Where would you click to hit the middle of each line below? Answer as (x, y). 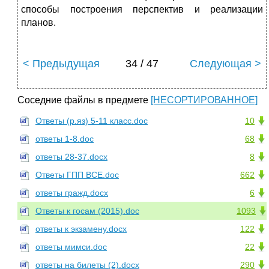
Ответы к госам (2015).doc (87, 211)
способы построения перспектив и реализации (142, 10)
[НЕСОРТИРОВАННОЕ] (204, 100)
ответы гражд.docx (72, 193)
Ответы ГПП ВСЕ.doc (77, 175)
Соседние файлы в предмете (84, 100)
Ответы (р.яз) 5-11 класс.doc (92, 121)
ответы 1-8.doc (65, 139)
